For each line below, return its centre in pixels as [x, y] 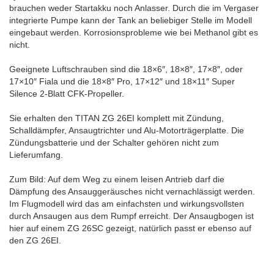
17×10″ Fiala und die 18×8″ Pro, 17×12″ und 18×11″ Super [122, 82]
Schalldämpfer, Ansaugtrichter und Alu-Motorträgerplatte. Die [127, 131]
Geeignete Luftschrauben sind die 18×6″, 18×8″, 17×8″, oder [126, 69]
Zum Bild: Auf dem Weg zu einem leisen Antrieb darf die [117, 180]
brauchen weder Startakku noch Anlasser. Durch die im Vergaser [134, 8]
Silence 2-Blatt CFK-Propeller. [67, 94]
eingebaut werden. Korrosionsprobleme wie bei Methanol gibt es [134, 33]
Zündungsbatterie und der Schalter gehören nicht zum [114, 143]
